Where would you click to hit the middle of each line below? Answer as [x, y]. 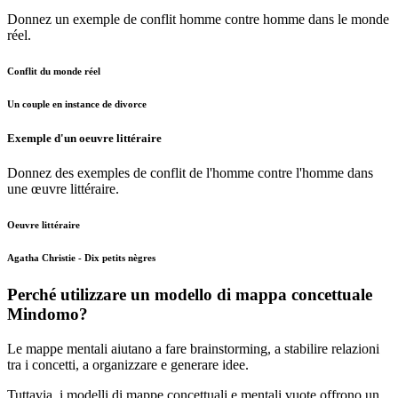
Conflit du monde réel [54, 71]
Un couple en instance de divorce [77, 103]
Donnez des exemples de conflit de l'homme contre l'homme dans [190, 173]
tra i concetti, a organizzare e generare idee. [128, 364]
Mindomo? [48, 314]
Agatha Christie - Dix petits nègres [81, 257]
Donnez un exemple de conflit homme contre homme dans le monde [198, 19]
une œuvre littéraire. [63, 189]
